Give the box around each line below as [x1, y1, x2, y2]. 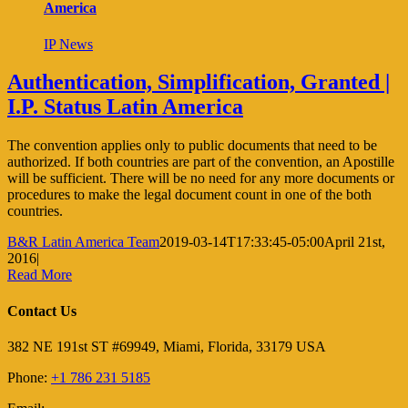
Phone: [7, 369, 51, 385]
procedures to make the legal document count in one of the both [7, 187, 372, 203]
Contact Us [7, 302, 76, 319]
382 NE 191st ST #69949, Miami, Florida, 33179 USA [7, 338, 326, 354]
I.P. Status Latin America [7, 95, 243, 119]
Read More [7, 267, 72, 283]
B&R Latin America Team [7, 234, 159, 250]
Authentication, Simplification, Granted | [7, 70, 390, 95]
